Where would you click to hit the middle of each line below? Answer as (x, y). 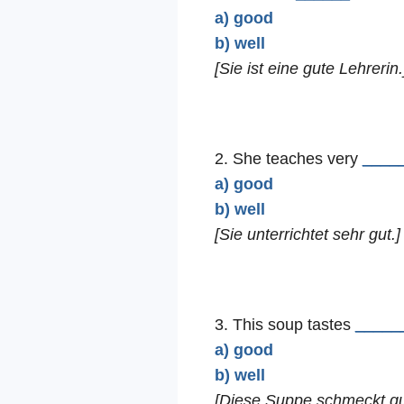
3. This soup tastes (285, 325)
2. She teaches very (288, 159)
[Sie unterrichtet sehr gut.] (307, 235)
